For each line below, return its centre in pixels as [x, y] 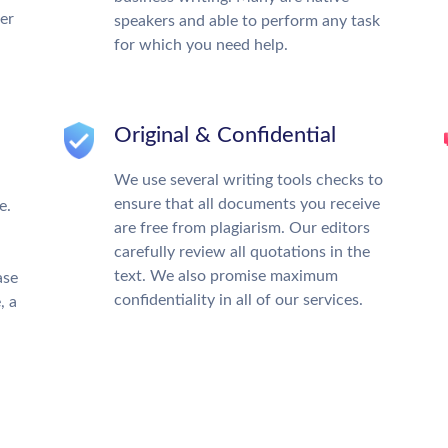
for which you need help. [201, 45]
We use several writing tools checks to [248, 180]
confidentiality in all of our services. [238, 300]
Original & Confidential [225, 135]
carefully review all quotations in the [242, 252]
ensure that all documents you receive [247, 204]
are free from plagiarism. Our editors [242, 228]
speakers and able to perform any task [247, 21]
